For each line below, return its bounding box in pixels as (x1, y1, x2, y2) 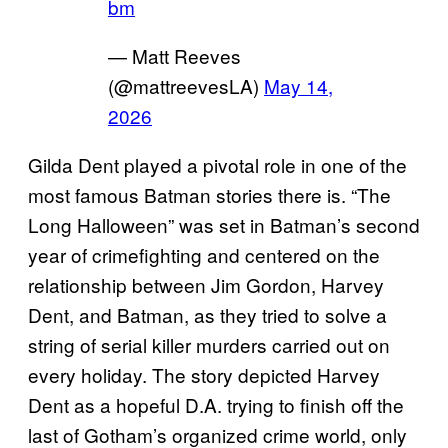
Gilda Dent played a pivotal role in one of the (28, 150, 407, 178)
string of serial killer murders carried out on (28, 330, 390, 358)
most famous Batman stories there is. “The (28, 180, 391, 208)
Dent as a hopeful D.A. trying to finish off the (28, 390, 404, 418)
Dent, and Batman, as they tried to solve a (28, 300, 387, 328)
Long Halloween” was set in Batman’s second (28, 210, 420, 238)
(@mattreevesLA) (108, 71, 264, 99)
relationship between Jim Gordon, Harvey (28, 270, 384, 298)
